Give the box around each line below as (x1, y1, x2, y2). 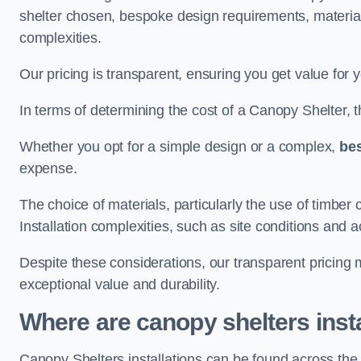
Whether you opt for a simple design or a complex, (19, 139, 339, 155)
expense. (19, 160, 77, 176)
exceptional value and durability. (19, 276, 221, 293)
